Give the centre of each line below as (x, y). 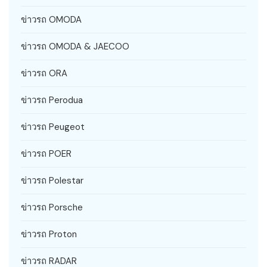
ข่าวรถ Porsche (52, 207)
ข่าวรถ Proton (49, 234)
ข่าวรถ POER (46, 153)
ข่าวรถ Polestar (52, 180)
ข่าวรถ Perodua (52, 100)
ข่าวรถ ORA (44, 73)
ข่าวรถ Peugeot (53, 127)
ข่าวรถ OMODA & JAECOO (75, 46)
